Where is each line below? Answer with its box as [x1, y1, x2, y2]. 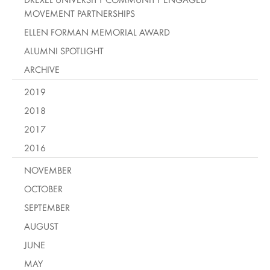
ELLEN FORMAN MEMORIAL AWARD [24, 26, 170, 38]
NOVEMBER [24, 164, 72, 176]
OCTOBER [24, 183, 63, 195]
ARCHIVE [24, 63, 60, 75]
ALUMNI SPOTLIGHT [24, 45, 104, 57]
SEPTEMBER [24, 201, 70, 213]
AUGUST [24, 220, 58, 232]
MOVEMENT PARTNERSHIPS [24, 7, 135, 19]
